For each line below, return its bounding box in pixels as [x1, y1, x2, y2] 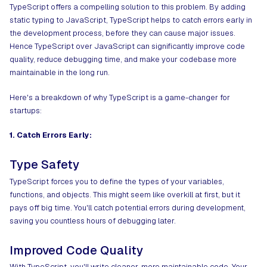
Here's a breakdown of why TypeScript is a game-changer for [10, 92, 230, 103]
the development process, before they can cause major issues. [10, 28, 235, 39]
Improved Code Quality [10, 242, 143, 258]
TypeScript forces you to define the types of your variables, [10, 176, 224, 187]
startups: [10, 105, 42, 116]
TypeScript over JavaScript [35, 41, 135, 52]
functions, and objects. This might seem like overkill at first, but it [10, 189, 240, 200]
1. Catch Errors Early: [10, 130, 92, 141]
